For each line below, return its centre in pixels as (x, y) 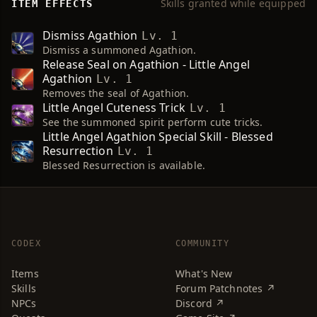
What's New (204, 273)
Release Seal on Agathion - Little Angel (146, 64)
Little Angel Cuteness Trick (114, 108)
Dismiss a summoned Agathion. (120, 50)
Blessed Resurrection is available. (124, 165)
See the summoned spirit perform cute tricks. (153, 122)
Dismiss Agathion (90, 35)
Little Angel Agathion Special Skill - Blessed (158, 137)
